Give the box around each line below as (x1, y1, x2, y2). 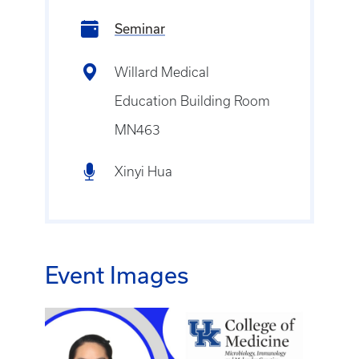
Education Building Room (115, 93, 271, 108)
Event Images (45, 260, 188, 288)
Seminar (115, 20, 166, 36)
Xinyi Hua (115, 163, 173, 179)
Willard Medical (115, 64, 210, 79)
